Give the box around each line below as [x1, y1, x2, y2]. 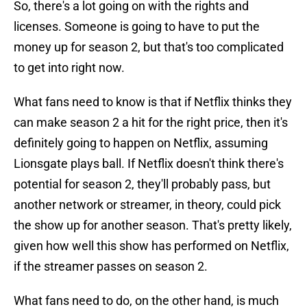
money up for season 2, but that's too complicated [14, 40, 284, 55]
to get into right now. [14, 60, 125, 75]
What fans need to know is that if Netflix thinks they [14, 95, 292, 110]
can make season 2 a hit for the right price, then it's [14, 115, 288, 130]
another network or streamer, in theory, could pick [14, 197, 281, 212]
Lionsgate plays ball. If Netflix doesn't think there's [14, 156, 284, 171]
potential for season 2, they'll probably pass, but [14, 177, 271, 192]
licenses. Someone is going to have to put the [14, 19, 260, 34]
